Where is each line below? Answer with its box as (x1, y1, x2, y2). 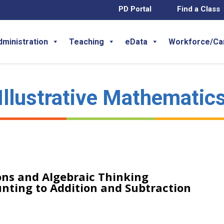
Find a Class (177, 4, 220, 13)
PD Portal (118, 4, 151, 13)
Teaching (69, 36, 104, 46)
